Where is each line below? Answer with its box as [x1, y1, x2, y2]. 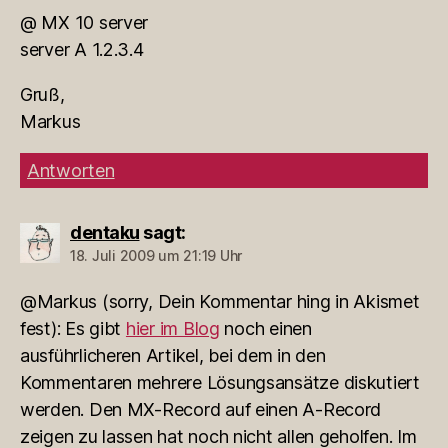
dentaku [70, 221, 140, 243]
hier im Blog [125, 317, 220, 339]
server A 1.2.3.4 [20, 38, 144, 60]
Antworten [27, 159, 115, 181]
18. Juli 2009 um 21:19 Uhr [70, 246, 242, 264]
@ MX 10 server [20, 11, 149, 33]
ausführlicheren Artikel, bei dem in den [20, 344, 326, 366]
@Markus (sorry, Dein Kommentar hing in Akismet [20, 290, 420, 312]
